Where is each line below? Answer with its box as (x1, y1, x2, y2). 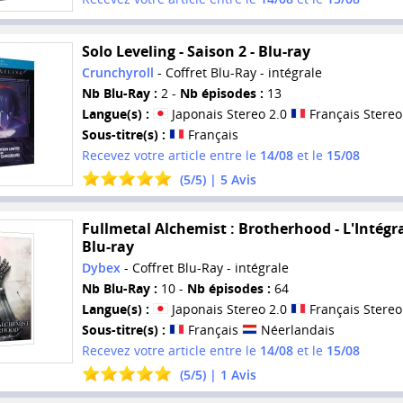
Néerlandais (256, 320, 335, 338)
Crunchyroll (81, 64, 154, 82)
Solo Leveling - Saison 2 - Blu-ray (81, 41, 310, 62)
